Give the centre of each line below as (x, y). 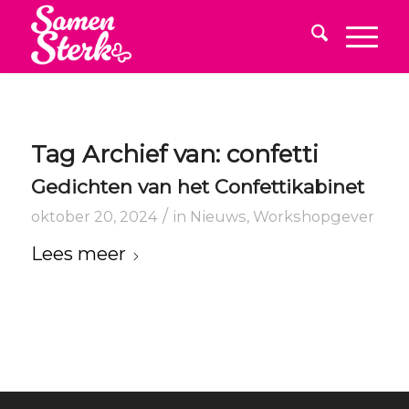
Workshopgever (313, 216)
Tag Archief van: (128, 154)
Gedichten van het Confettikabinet (197, 187)
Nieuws (218, 216)
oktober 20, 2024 (94, 216)
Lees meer (78, 254)
